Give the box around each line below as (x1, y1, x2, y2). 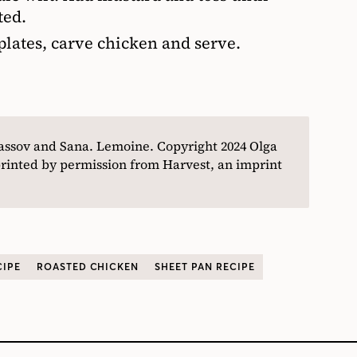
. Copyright (150, 136, 221, 155)
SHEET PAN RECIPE (155, 261, 255, 273)
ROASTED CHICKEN (36, 261, 139, 273)
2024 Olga (221, 136, 277, 155)
